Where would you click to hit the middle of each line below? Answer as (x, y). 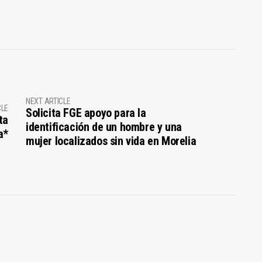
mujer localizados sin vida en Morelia (111, 141)
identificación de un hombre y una (104, 127)
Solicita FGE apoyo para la (86, 113)
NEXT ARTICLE (48, 101)
